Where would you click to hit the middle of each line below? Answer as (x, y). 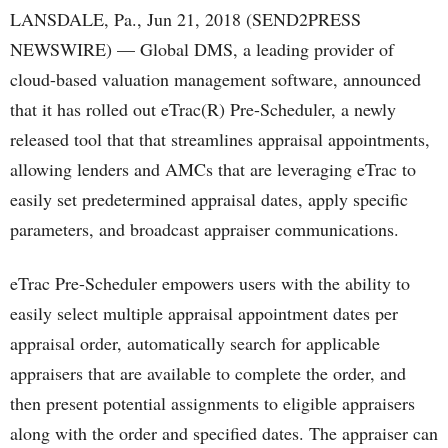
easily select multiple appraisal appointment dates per (204, 313)
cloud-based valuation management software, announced (215, 79)
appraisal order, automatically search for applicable (195, 343)
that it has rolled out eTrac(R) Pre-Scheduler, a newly (203, 109)
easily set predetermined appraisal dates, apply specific (209, 199)
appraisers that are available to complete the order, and (208, 373)
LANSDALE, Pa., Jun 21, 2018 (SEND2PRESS (185, 19)
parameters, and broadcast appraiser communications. (204, 229)
